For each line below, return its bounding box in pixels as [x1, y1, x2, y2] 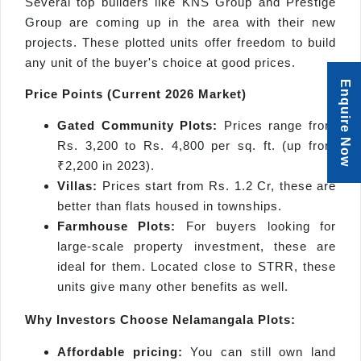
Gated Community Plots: [57, 118, 218, 133]
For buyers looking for [176, 219, 337, 234]
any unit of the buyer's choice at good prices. [25, 55, 296, 69]
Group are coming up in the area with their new [25, 15, 336, 29]
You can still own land [182, 344, 337, 359]
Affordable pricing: [57, 344, 183, 359]
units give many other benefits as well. [57, 280, 288, 294]
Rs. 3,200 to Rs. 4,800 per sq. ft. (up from [57, 139, 336, 153]
